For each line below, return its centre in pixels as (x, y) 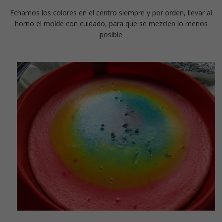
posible (111, 34)
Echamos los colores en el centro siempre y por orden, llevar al (111, 12)
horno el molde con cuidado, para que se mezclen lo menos (111, 23)
